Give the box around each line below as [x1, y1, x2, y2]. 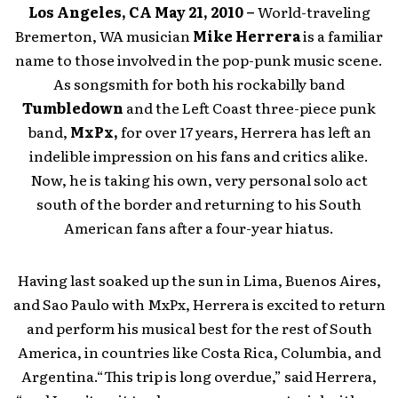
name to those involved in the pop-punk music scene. [15, 49, 383, 71]
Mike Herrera [193, 25, 300, 47]
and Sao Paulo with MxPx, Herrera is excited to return [12, 293, 386, 315]
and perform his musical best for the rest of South [26, 317, 372, 339]
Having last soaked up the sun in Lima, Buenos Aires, [17, 269, 381, 291]
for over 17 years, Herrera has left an [117, 121, 371, 143]
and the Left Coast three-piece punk [123, 97, 376, 119]
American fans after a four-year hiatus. [64, 217, 334, 239]
